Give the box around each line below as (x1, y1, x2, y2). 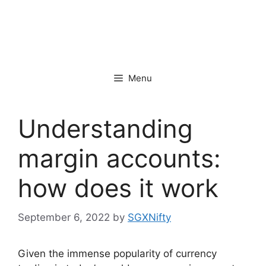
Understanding (18, 113, 193, 144)
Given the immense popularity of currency (18, 247, 217, 259)
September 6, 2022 (18, 211, 110, 223)
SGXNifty (128, 211, 171, 223)
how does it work (18, 173, 218, 204)
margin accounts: (18, 143, 221, 174)
